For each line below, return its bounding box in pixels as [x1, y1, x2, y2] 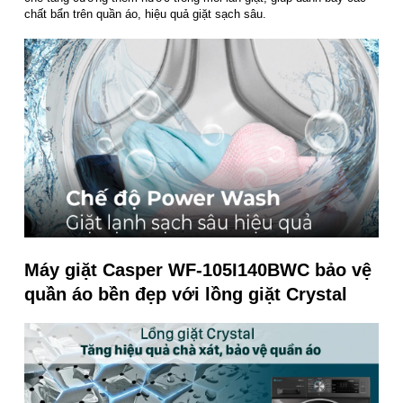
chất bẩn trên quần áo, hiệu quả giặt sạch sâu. [24, 7, 266, 22]
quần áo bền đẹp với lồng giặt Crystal [24, 283, 347, 304]
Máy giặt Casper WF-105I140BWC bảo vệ [24, 259, 372, 280]
